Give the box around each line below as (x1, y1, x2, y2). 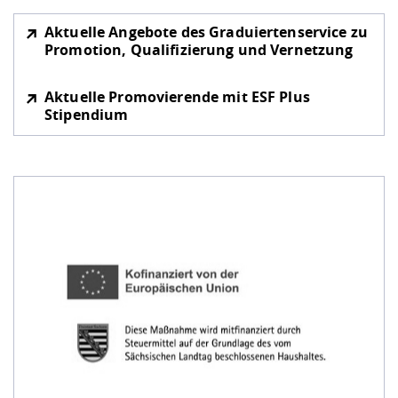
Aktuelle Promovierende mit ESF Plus (44, 87, 310, 107)
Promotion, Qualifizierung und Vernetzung (44, 40, 354, 60)
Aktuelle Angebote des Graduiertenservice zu (44, 22, 369, 43)
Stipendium (44, 105, 129, 125)
